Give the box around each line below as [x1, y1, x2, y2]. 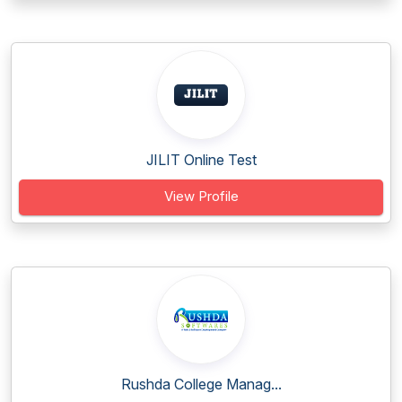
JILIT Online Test [145, 151, 257, 169]
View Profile [163, 188, 239, 205]
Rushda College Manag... [120, 375, 282, 393]
